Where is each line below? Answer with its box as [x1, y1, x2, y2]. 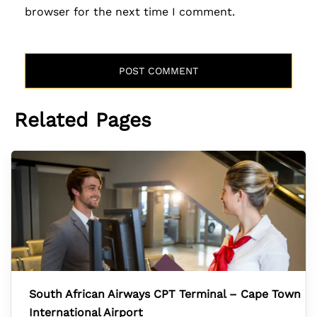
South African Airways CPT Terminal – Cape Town [29, 287, 301, 301]
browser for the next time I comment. [25, 5, 235, 18]
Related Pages [14, 108, 151, 132]
